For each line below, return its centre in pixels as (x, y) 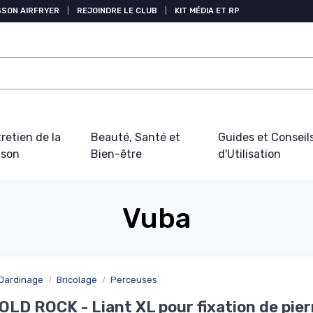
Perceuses (134, 280)
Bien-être (116, 154)
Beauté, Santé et (135, 137)
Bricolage (77, 280)
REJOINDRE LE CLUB (117, 11)
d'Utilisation (249, 154)
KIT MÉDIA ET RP (207, 11)
